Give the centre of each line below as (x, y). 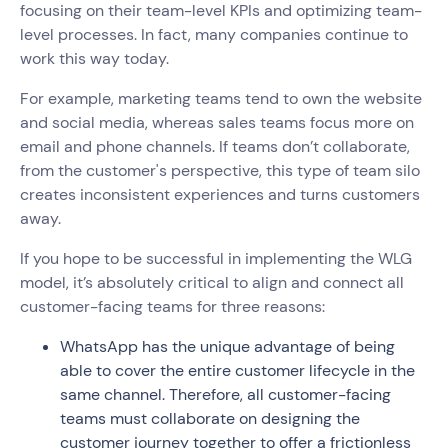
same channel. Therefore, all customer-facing (225, 394)
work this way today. (98, 58)
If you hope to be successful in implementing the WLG (216, 258)
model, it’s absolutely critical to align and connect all (212, 282)
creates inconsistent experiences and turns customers (220, 194)
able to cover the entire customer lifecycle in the (237, 370)
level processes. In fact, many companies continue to (214, 34)
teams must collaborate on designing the (210, 418)
